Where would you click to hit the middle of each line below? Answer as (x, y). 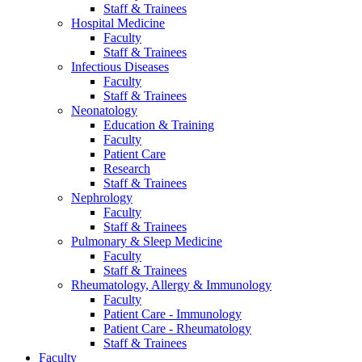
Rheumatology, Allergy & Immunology (171, 284)
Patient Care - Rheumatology (177, 328)
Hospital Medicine (118, 23)
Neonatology (104, 110)
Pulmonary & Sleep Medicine (147, 241)
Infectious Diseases (120, 66)
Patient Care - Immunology (173, 314)
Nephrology (102, 197)
